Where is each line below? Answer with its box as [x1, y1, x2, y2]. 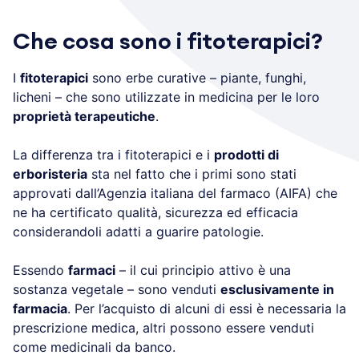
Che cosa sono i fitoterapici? [13, 30, 323, 53]
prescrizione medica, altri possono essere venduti [13, 319, 314, 336]
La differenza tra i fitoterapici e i [13, 146, 214, 163]
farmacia [13, 300, 67, 317]
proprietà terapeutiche [13, 107, 155, 124]
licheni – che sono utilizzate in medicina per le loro [13, 88, 320, 105]
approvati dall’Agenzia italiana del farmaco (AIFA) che [13, 184, 337, 201]
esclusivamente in [220, 280, 334, 297]
